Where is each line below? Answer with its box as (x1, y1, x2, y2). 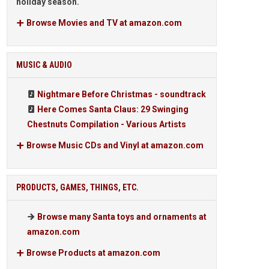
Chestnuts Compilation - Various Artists (27, 119, 186, 129)
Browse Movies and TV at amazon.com (25, 18, 182, 28)
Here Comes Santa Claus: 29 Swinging (37, 104, 189, 114)
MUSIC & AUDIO (16, 60, 72, 70)
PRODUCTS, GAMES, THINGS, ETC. (16, 183, 139, 192)
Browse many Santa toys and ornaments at (37, 212, 207, 222)
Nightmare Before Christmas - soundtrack (37, 89, 206, 99)
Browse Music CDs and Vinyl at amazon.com (25, 141, 204, 150)
